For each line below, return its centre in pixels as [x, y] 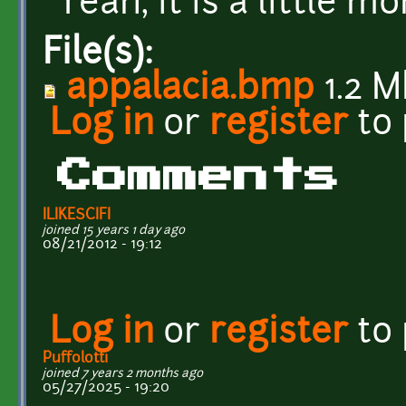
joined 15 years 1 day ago [114, 230]
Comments [198, 176]
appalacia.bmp [190, 90]
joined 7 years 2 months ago [123, 373]
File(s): [102, 54]
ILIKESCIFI [77, 215]
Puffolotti [75, 358]
